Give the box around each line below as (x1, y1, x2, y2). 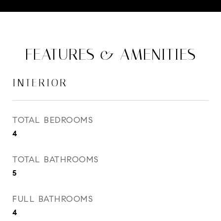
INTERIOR (12, 77, 68, 89)
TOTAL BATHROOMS (12, 154, 99, 165)
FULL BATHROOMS (12, 194, 93, 204)
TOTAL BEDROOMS (12, 115, 93, 125)
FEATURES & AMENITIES (25, 45, 196, 64)
